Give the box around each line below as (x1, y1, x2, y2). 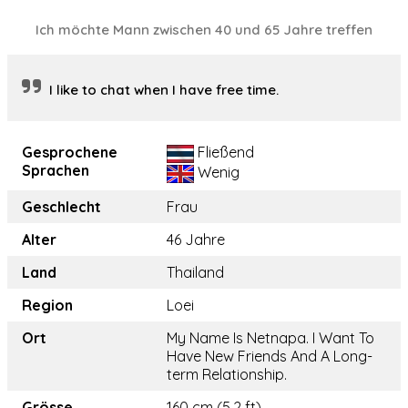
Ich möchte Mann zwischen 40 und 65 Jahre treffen (36, 21, 372, 39)
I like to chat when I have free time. (49, 81, 279, 99)
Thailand (167, 263, 224, 282)
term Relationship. (167, 365, 287, 384)
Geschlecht (22, 198, 101, 217)
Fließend (194, 143, 254, 162)
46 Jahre (167, 230, 225, 250)
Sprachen (22, 161, 89, 180)
